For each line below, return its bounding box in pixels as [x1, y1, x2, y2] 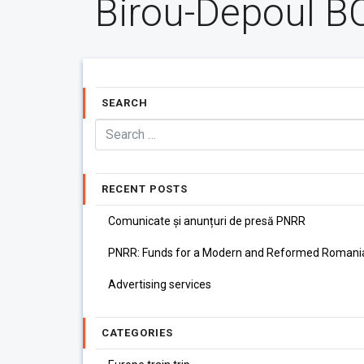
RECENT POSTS [102, 183, 188, 195]
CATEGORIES [102, 327, 173, 339]
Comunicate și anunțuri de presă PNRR [108, 214, 305, 227]
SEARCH [102, 97, 148, 109]
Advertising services [108, 278, 211, 291]
